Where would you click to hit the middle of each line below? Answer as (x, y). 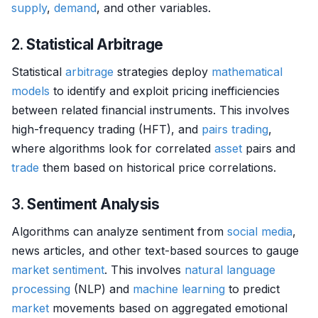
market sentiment (58, 270)
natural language (230, 270)
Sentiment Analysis (93, 204)
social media (260, 231)
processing (41, 289)
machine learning (179, 289)
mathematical (247, 72)
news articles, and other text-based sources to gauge (155, 251)
